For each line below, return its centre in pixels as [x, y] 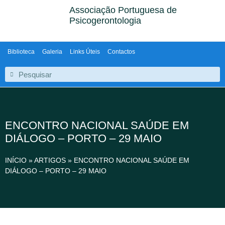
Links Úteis [85, 52]
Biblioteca [21, 52]
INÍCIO [16, 160]
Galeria [52, 52]
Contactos [121, 52]
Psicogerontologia [105, 21]
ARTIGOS [50, 160]
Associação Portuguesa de [123, 10]
